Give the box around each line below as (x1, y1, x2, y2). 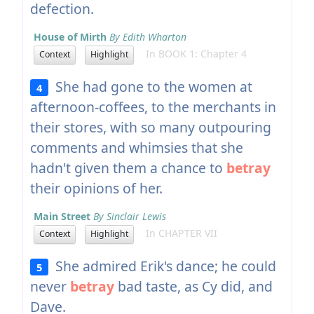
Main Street (33, 209, 90, 223)
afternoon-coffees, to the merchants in (29, 97, 276, 116)
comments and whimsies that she (29, 137, 243, 157)
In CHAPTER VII (137, 226, 217, 240)
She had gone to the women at (48, 76, 253, 96)
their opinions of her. (29, 178, 163, 198)
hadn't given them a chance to (29, 158, 226, 177)
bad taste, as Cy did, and (114, 276, 273, 296)
